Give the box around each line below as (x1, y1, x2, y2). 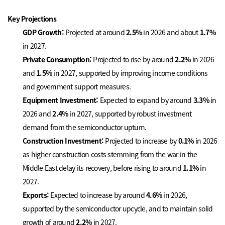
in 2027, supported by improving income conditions (52, 68, 208, 78)
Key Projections (8, 14, 56, 24)
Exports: (23, 190, 49, 200)
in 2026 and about (143, 27, 200, 38)
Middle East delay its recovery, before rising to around (23, 163, 183, 173)
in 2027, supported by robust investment (68, 108, 192, 119)
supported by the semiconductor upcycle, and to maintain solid (23, 203, 213, 214)
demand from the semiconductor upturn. (23, 122, 147, 133)
